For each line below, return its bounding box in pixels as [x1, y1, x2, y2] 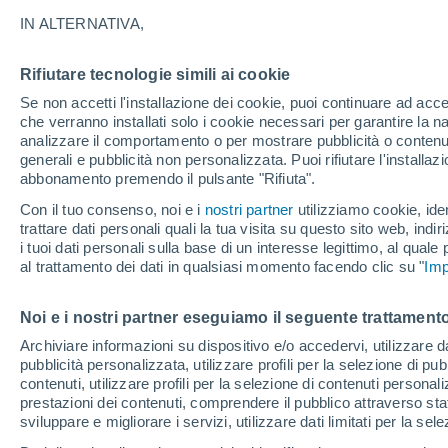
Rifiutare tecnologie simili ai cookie [20, 66, 291, 83]
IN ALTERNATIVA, [20, 15, 144, 32]
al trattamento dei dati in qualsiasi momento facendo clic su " [20, 258, 425, 275]
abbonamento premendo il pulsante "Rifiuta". [20, 170, 316, 187]
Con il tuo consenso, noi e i [20, 201, 205, 218]
